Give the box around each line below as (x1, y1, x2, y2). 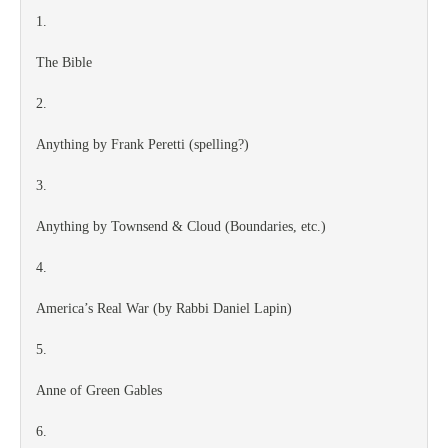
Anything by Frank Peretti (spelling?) (36, 137, 249, 152)
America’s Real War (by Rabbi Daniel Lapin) (36, 301, 292, 316)
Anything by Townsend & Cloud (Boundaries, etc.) (36, 219, 326, 234)
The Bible (36, 55, 92, 70)
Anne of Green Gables (36, 383, 162, 398)
